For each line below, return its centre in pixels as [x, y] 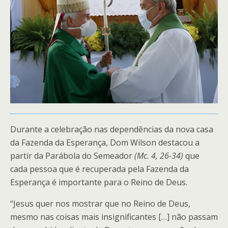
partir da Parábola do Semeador [72, 155]
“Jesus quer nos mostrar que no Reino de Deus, [100, 203]
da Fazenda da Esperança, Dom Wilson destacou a [105, 142]
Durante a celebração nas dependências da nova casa [112, 129]
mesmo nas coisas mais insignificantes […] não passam [114, 217]
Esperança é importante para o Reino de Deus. [99, 182]
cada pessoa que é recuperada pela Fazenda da [99, 169]
